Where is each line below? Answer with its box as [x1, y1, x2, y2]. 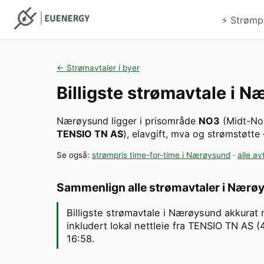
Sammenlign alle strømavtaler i [57, 180, 227, 195]
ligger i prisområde [108, 115, 199, 127]
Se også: [57, 150, 92, 160]
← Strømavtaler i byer [57, 62, 140, 72]
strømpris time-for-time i [92, 150, 186, 160]
